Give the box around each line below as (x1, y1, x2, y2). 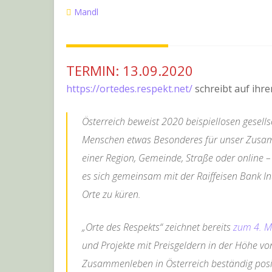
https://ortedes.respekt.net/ (66, 82, 192, 95)
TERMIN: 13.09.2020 (66, 61, 193, 80)
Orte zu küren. (82, 188, 141, 201)
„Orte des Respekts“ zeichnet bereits (82, 220, 233, 234)
